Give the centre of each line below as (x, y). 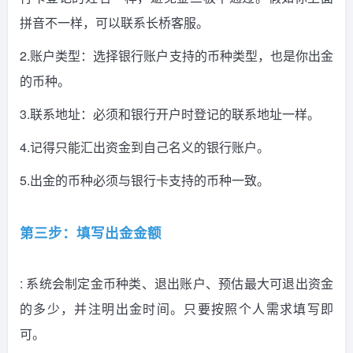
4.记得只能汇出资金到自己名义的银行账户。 (145, 147)
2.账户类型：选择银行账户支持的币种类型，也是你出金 (176, 55)
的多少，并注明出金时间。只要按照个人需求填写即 (176, 308)
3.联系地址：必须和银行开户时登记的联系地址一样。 (170, 113)
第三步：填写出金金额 (91, 232)
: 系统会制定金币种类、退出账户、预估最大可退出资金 (176, 283)
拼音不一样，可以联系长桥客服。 (114, 22)
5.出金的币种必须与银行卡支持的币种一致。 (145, 180)
